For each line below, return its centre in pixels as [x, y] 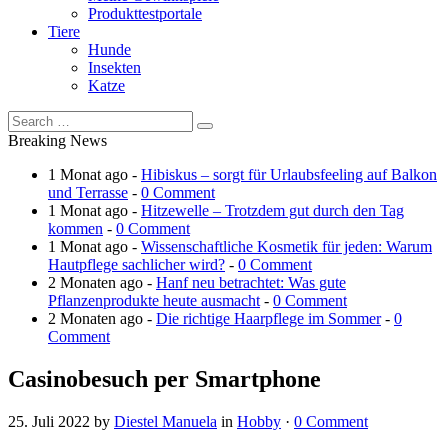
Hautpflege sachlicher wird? [136, 264]
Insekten [114, 67]
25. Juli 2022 [49, 421]
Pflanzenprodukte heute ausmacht [154, 300]
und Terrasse [88, 192]
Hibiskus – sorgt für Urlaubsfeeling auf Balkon [289, 174]
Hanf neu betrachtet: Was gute [251, 282]
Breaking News [57, 140]
